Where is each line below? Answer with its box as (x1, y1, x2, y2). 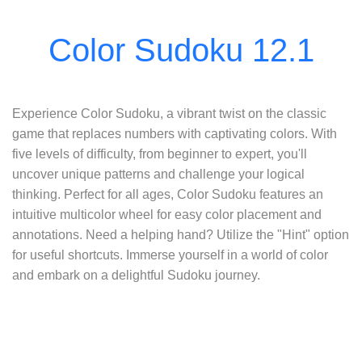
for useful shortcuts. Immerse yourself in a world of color (12, 247, 329, 262)
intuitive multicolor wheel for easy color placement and (12, 207, 322, 221)
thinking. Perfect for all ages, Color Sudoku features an (12, 187, 324, 201)
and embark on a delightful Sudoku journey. (12, 267, 261, 282)
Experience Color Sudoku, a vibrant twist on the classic (12, 106, 327, 120)
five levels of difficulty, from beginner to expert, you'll (12, 146, 308, 161)
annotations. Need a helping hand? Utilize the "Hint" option (12, 227, 350, 242)
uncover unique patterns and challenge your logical (12, 166, 305, 181)
